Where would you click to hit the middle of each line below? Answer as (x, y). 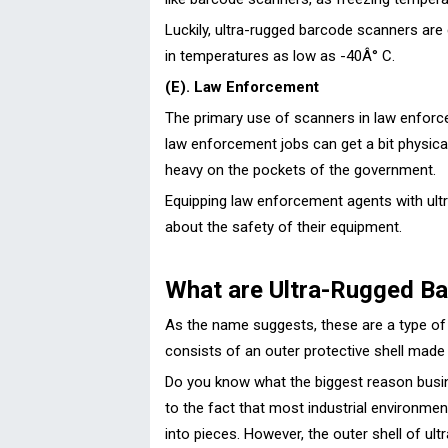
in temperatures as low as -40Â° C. (280, 55)
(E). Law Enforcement (242, 86)
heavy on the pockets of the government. (300, 169)
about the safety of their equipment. (283, 226)
